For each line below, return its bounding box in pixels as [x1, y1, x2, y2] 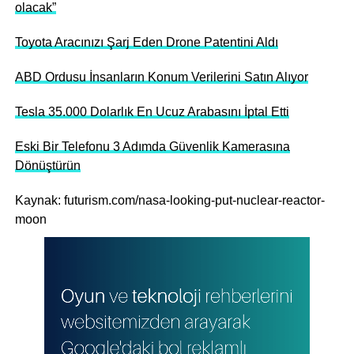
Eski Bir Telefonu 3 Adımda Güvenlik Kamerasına [14, 140, 290, 154]
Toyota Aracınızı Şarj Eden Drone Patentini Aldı [14, 36, 278, 50]
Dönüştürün [14, 159, 81, 173]
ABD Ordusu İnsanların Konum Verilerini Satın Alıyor [14, 70, 308, 85]
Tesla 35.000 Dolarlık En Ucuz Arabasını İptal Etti [14, 105, 289, 119]
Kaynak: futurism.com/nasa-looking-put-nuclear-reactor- [14, 194, 325, 208]
